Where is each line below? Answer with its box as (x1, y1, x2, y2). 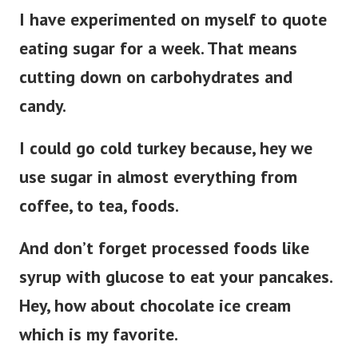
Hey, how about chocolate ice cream (19, 294, 291, 317)
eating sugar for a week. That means (19, 37, 297, 60)
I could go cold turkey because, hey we (19, 137, 312, 160)
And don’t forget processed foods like (19, 237, 309, 260)
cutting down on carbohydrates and (19, 66, 292, 89)
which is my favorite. (19, 323, 178, 346)
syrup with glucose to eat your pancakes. (19, 265, 332, 288)
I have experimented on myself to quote (19, 8, 327, 31)
